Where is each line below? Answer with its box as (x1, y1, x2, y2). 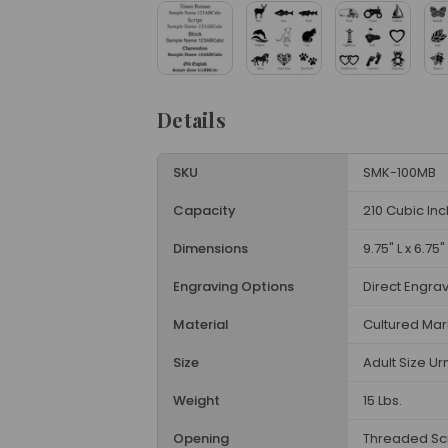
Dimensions (173, 239, 248, 258)
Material (173, 315, 229, 334)
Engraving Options (173, 277, 294, 296)
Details (157, 106, 226, 133)
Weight (173, 391, 220, 410)
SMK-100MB (363, 163, 436, 182)
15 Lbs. (363, 391, 402, 410)
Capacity (173, 201, 236, 220)
